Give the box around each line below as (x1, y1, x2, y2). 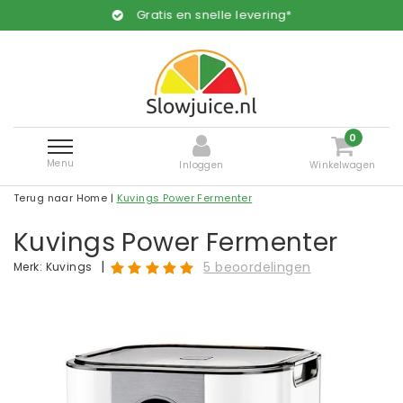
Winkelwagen (309, 157, 376, 172)
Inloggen (179, 157, 224, 172)
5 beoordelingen (203, 258, 311, 277)
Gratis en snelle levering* (135, 6, 291, 23)
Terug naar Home (13, 191, 108, 205)
